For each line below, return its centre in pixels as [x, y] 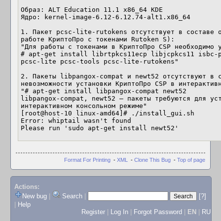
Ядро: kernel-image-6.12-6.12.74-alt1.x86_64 [106, 17]
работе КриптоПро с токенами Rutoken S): [98, 39]
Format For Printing [87, 160]
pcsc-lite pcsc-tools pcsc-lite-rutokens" [100, 61]
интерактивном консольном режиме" [84, 106]
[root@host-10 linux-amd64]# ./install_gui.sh [110, 113]
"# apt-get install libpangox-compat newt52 [104, 91]
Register [93, 212]
